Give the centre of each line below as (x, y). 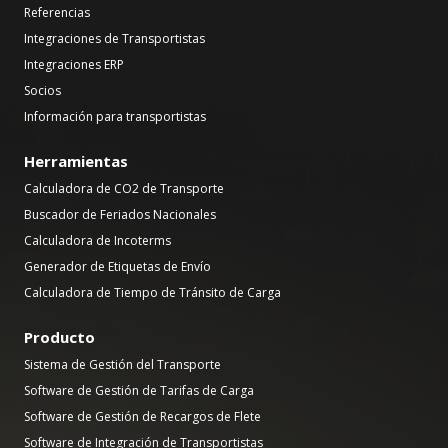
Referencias (57, 12)
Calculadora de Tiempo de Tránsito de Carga (152, 292)
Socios (42, 90)
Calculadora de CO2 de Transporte (124, 188)
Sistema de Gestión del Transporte (122, 364)
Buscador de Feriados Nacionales (120, 214)
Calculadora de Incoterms (97, 240)
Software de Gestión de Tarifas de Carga (139, 390)
